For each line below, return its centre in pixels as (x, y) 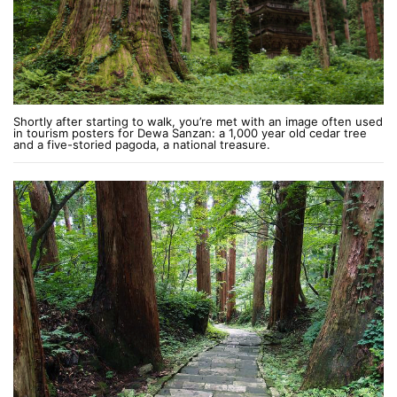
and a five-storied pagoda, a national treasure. (142, 144)
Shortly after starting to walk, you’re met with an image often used (198, 121)
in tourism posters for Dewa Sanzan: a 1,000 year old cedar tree (190, 132)
